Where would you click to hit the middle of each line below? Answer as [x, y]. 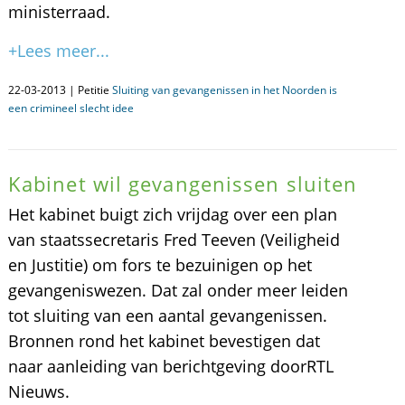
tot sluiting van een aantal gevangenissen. [167, 316]
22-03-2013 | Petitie [60, 90]
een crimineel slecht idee [71, 108]
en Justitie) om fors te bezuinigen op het [160, 265]
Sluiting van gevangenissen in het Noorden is [224, 90]
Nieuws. [38, 391]
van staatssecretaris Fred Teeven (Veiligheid [174, 240]
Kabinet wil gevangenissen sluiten [183, 184]
